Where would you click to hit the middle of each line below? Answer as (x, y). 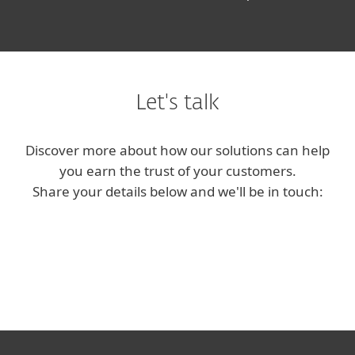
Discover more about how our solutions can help (177, 150)
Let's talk (177, 103)
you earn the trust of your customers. (177, 171)
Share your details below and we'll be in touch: (177, 191)
